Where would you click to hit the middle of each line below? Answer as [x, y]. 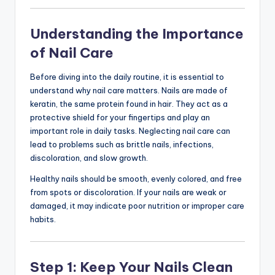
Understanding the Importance [137, 33]
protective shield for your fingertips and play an [120, 117]
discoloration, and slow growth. [89, 157]
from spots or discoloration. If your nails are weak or [128, 192]
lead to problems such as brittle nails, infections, [122, 144]
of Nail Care [72, 52]
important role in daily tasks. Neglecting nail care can [130, 130]
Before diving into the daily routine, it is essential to [127, 76]
